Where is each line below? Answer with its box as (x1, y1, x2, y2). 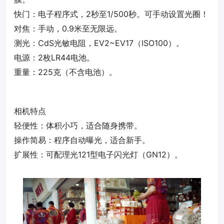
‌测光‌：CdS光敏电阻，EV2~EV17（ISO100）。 (14, 38, 184, 48)
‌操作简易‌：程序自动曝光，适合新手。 (14, 135, 150, 145)
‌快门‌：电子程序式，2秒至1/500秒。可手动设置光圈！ (14, 9, 208, 19)
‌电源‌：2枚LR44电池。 (14, 52, 94, 63)
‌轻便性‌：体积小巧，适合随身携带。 (14, 120, 142, 131)
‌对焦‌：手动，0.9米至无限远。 (14, 23, 122, 34)
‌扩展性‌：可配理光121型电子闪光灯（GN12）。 (14, 149, 182, 160)
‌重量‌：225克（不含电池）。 (14, 67, 117, 77)
